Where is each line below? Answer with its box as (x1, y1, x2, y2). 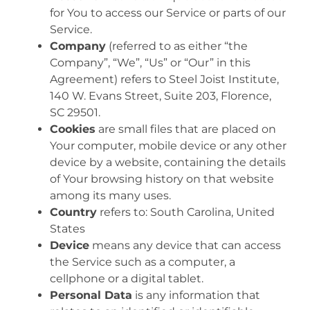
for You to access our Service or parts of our (50, 6, 286, 19)
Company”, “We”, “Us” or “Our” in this (50, 55, 250, 69)
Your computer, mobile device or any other (50, 138, 286, 152)
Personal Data (50, 288, 132, 302)
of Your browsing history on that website (50, 172, 274, 185)
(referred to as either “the (106, 39, 248, 53)
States (50, 221, 85, 235)
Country (50, 205, 97, 219)
